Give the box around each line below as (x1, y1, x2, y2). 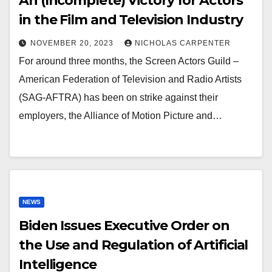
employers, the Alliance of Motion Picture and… (19, 110, 222, 121)
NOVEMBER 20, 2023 (30, 39, 116, 47)
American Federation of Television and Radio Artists (19, 74, 242, 84)
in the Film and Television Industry (19, 12, 243, 28)
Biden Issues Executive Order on (19, 217, 229, 234)
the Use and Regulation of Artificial (19, 237, 248, 253)
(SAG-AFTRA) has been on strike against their (19, 92, 218, 103)
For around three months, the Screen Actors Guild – (19, 56, 239, 66)
